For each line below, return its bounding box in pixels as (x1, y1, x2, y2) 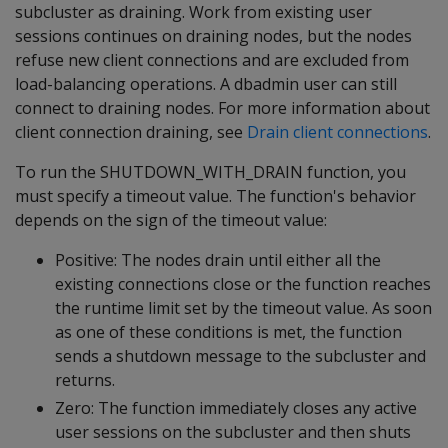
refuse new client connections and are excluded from (15, 48, 409, 71)
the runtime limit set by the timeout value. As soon (55, 296, 432, 319)
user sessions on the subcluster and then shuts (55, 420, 411, 443)
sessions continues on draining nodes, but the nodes (15, 24, 412, 47)
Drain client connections (247, 120, 428, 143)
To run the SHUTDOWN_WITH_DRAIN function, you (15, 160, 406, 183)
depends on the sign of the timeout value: (15, 208, 327, 231)
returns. (55, 368, 115, 391)
